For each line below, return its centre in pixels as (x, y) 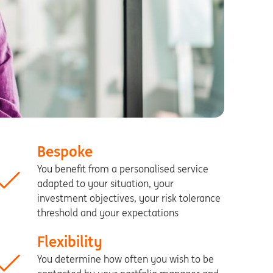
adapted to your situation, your (106, 183)
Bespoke (65, 151)
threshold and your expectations (108, 213)
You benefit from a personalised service (123, 169)
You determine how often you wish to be (126, 259)
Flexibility (70, 242)
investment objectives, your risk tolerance (129, 198)
